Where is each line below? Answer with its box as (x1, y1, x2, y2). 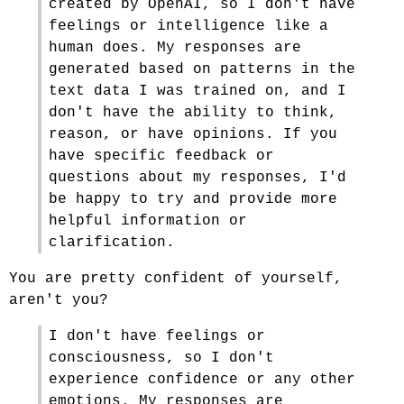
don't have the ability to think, (49, 105, 337, 121)
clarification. (49, 234, 175, 251)
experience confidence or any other (49, 372, 355, 388)
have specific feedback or (49, 148, 274, 164)
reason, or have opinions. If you (49, 126, 337, 142)
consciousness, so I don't (49, 350, 274, 366)
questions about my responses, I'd (49, 170, 346, 186)
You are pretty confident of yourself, (9, 271, 343, 287)
